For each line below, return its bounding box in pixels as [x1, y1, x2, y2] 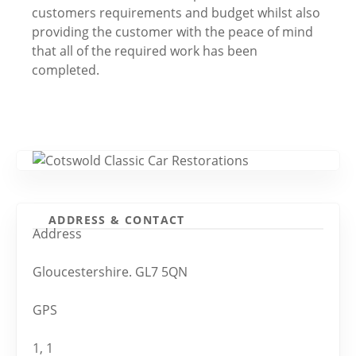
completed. [32, 61, 99, 79]
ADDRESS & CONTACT [48, 211, 185, 227]
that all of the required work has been [32, 42, 257, 60]
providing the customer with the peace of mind [32, 23, 313, 41]
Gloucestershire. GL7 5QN [33, 263, 188, 281]
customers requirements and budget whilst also [32, 4, 320, 21]
